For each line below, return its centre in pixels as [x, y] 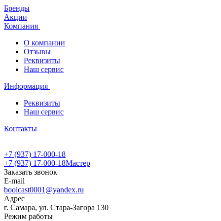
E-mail [14, 181]
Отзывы [37, 52]
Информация [27, 86]
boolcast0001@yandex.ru [44, 190]
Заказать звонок [31, 172]
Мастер [78, 163]
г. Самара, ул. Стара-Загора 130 [56, 207]
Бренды [17, 8]
